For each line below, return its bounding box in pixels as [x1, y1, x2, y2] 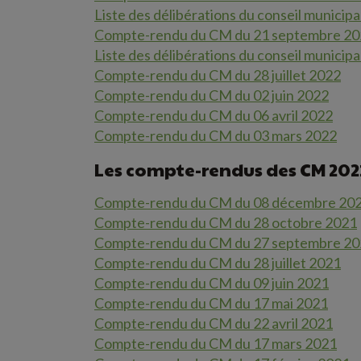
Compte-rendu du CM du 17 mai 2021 [94, 294, 328, 312]
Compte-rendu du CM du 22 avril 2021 [94, 314, 333, 332]
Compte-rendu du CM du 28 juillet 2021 [94, 254, 341, 272]
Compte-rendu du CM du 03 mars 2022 [94, 127, 337, 144]
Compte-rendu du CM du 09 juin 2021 [94, 274, 329, 292]
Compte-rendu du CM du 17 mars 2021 [94, 334, 337, 352]
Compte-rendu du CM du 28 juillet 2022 [94, 66, 341, 84]
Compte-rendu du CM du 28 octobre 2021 [94, 214, 357, 231]
